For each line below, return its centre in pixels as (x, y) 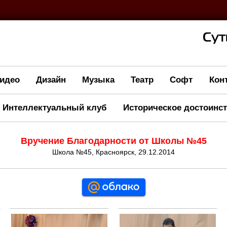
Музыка (98, 80)
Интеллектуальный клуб (54, 108)
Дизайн (51, 80)
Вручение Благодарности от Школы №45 (113, 141)
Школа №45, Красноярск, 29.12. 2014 (113, 152)
